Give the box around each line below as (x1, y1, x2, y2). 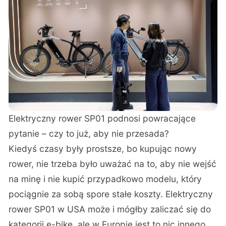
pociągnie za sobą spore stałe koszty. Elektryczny (9, 188, 213, 199)
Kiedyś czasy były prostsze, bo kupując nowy (9, 143, 197, 154)
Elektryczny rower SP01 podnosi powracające (9, 112, 196, 124)
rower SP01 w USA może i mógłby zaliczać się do (9, 203, 211, 214)
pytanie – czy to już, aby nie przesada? (9, 128, 169, 139)
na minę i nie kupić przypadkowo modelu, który (9, 173, 202, 184)
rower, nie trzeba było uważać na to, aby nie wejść (9, 158, 217, 169)
